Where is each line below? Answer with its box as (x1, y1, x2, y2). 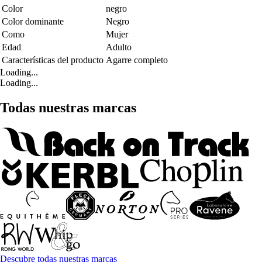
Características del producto (2, 55, 104, 65)
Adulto (106, 42, 132, 53)
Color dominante (2, 16, 64, 27)
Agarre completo (106, 55, 168, 65)
